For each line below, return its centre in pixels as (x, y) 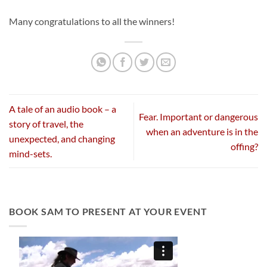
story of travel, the (46, 124)
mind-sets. (30, 154)
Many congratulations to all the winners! (92, 21)
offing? (244, 146)
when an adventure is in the (202, 131)
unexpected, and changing (62, 139)
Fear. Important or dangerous (198, 116)
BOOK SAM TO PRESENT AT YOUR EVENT (108, 212)
